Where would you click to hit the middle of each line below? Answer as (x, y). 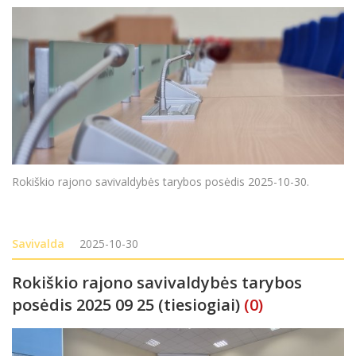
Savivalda (38, 243)
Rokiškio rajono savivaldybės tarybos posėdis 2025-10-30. (161, 181)
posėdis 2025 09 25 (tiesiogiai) (128, 304)
